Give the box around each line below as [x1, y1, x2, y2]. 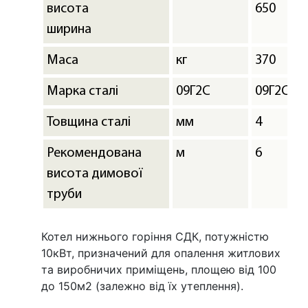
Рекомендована [47, 146, 142, 160]
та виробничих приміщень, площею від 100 [41, 262, 276, 276]
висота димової [47, 166, 142, 181]
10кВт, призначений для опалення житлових [41, 245, 280, 260]
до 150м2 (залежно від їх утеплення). [41, 278, 243, 293]
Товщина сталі [47, 115, 131, 129]
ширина [47, 22, 91, 36]
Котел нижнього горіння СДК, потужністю [41, 229, 269, 243]
